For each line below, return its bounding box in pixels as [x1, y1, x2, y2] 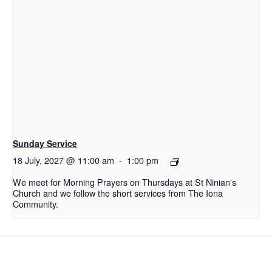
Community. [13, 197, 59, 210]
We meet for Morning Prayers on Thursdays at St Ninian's [13, 175, 237, 188]
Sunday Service [13, 137, 78, 150]
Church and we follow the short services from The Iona [13, 186, 223, 199]
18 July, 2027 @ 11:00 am [13, 154, 115, 167]
